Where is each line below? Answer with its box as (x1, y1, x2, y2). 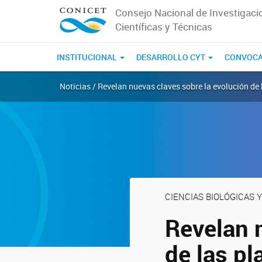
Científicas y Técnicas (115, 20, 212, 33)
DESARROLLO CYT (136, 51, 207, 63)
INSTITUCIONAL (57, 51, 119, 63)
